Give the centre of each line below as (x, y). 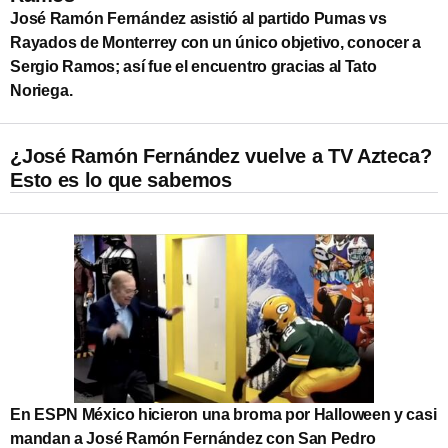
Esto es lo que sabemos (121, 179)
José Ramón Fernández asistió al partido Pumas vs (198, 18)
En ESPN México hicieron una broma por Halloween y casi (223, 414)
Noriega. (41, 90)
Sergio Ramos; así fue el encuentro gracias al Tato (193, 66)
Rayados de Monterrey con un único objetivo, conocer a (216, 42)
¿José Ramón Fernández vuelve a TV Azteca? (221, 155)
